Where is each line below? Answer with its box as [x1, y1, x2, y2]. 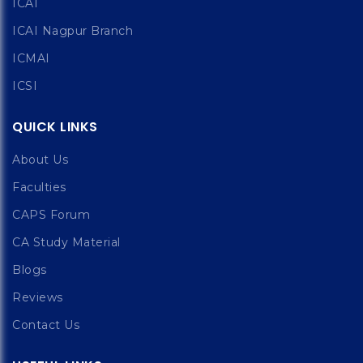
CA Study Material [12, 235, 121, 250]
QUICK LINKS [12, 117, 98, 136]
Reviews [12, 290, 63, 305]
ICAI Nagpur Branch [12, 23, 133, 38]
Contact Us [12, 318, 79, 332]
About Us [12, 152, 68, 167]
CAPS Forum [12, 207, 90, 222]
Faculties [12, 180, 66, 194]
